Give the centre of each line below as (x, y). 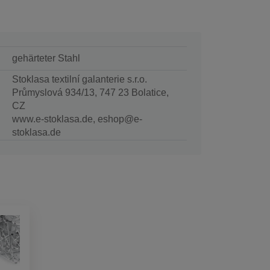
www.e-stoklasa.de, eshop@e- (77, 119)
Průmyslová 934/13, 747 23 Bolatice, (90, 92)
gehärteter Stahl (46, 58)
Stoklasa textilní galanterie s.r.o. (79, 79)
